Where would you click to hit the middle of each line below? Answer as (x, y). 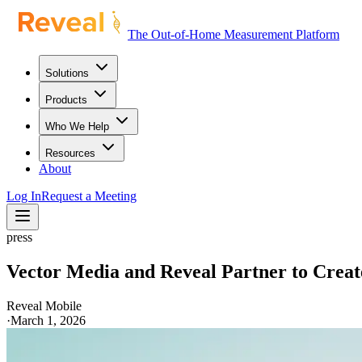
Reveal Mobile (44, 305)
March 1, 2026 (48, 320)
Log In (24, 196)
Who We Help (77, 126)
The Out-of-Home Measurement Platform (234, 34)
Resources (70, 153)
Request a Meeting (89, 196)
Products (66, 100)
